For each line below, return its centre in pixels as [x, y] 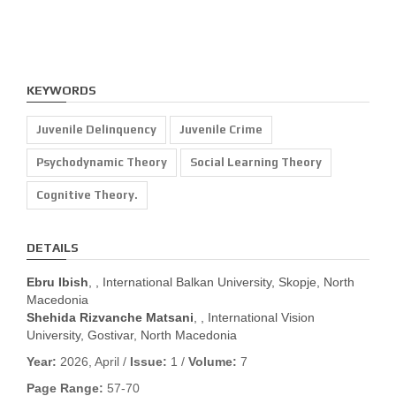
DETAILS [53, 247]
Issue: [148, 361]
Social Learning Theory [256, 162]
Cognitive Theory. [87, 194]
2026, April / [93, 361]
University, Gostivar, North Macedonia [132, 335]
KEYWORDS [61, 90]
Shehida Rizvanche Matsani [110, 317]
